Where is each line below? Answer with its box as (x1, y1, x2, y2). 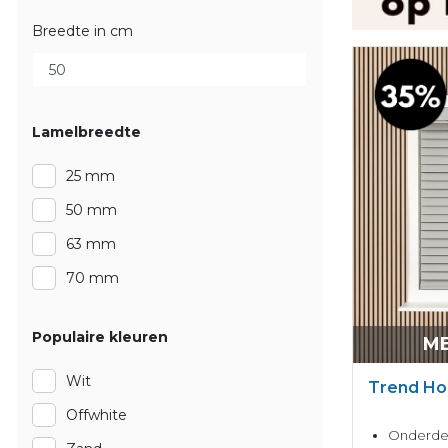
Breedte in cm (32, 22, 133, 40)
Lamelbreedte (32, 123, 141, 141)
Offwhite (66, 406, 127, 424)
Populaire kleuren (32, 328, 168, 346)
